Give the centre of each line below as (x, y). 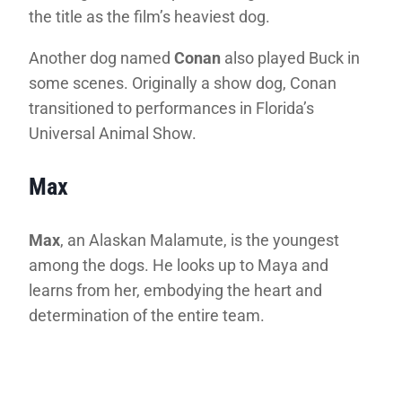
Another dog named (101, 58)
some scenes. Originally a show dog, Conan (183, 83)
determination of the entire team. (147, 316)
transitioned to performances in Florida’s (171, 109)
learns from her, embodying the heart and (175, 291)
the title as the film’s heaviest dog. (149, 17)
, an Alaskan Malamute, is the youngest (200, 240)
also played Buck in (290, 58)
